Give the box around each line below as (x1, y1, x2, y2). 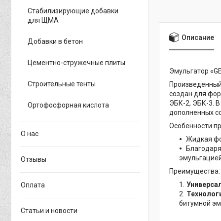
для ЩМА (28, 16, 59, 24)
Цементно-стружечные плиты (28, 59, 125, 67)
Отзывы (21, 155, 46, 163)
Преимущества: (169, 167, 220, 176)
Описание (182, 33, 214, 41)
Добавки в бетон (28, 37, 83, 45)
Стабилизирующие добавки (28, 7, 118, 15)
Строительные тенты (28, 80, 96, 88)
